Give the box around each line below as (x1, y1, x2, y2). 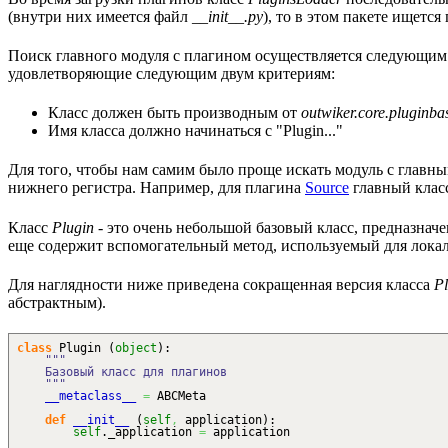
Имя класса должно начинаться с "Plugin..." (48, 122, 343, 140)
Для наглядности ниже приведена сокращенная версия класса (8, 275, 434, 293)
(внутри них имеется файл (8, 7, 192, 25)
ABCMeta (150, 389, 206, 404)
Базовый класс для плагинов (17, 365, 227, 380)
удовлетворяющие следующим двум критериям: (8, 64, 335, 82)
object (115, 341, 157, 356)
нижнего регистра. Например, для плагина (8, 179, 305, 197)
